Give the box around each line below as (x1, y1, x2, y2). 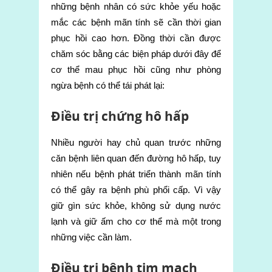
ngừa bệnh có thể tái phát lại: (51, 80, 165, 90)
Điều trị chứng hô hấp (51, 107, 189, 124)
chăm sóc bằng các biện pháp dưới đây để (51, 48, 221, 59)
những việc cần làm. (51, 231, 132, 242)
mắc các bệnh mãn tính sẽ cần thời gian (51, 16, 221, 27)
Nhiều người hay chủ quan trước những (51, 137, 221, 148)
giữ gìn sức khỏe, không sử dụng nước (51, 200, 221, 211)
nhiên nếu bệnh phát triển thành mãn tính (51, 168, 221, 179)
